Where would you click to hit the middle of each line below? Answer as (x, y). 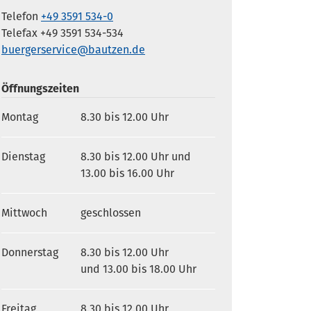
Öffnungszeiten (40, 89)
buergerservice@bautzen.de (73, 50)
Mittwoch (24, 213)
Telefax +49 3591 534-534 (62, 33)
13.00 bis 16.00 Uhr (127, 173)
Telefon (21, 16)
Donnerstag (30, 252)
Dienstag (23, 157)
